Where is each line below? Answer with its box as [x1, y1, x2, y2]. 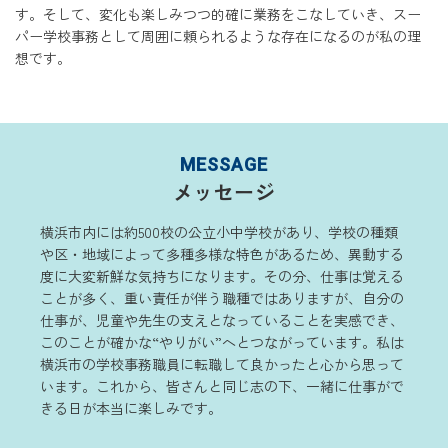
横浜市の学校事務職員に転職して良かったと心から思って [40, 354, 404, 375]
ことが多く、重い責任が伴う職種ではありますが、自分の [40, 288, 404, 309]
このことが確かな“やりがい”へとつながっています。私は [40, 332, 404, 353]
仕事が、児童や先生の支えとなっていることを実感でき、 [40, 310, 404, 331]
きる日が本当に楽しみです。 [40, 398, 222, 419]
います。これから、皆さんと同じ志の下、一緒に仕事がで [40, 376, 404, 397]
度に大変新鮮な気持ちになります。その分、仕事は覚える [40, 266, 404, 287]
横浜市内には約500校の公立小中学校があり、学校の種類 [40, 222, 398, 243]
